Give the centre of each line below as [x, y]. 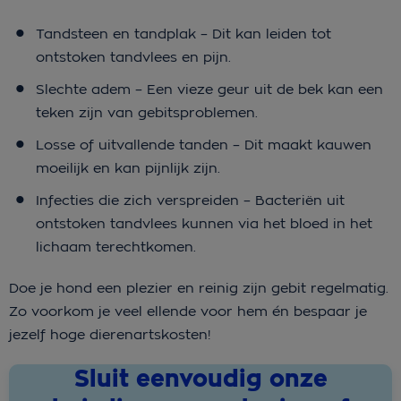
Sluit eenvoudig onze [200, 379]
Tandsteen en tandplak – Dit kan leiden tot [183, 33]
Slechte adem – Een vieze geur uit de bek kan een [209, 89]
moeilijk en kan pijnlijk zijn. [128, 167]
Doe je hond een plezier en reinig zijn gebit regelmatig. [199, 287]
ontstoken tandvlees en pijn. [133, 56]
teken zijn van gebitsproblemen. [147, 112]
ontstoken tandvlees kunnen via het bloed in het [204, 223]
